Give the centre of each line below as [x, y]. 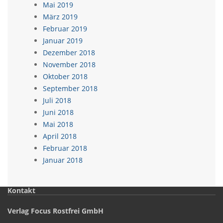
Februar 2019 [65, 29]
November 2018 [69, 64]
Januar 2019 [63, 41]
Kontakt [21, 190]
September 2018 [70, 88]
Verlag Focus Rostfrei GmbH [56, 211]
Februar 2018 [65, 148]
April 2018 [60, 136]
